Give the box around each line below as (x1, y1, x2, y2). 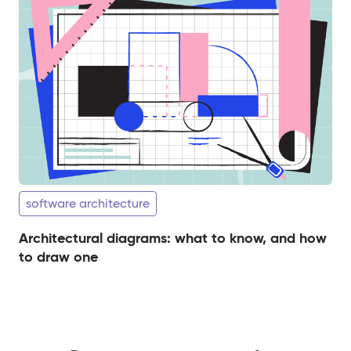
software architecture (26, 196, 150, 212)
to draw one (19, 248, 98, 266)
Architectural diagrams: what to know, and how (19, 229, 327, 248)
